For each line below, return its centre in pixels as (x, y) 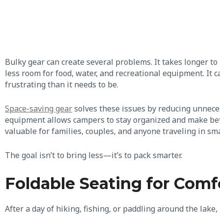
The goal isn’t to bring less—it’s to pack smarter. (94, 155)
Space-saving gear (39, 108)
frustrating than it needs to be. (62, 85)
